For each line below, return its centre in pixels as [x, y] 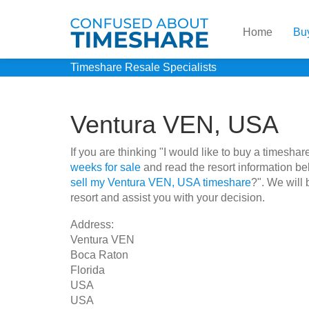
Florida [88, 270]
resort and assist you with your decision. [168, 198]
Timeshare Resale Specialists [143, 67]
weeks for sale [106, 167]
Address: [92, 225]
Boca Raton [99, 255]
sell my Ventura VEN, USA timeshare [161, 182]
